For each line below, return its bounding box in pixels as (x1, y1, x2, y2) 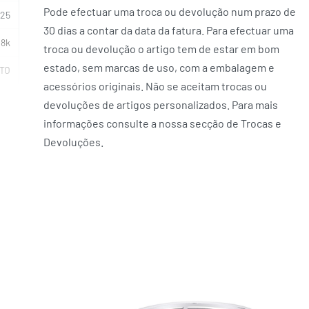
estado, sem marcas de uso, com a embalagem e (43, 61, 275, 74)
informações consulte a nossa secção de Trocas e (43, 117, 282, 130)
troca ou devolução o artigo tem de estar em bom (43, 42, 280, 56)
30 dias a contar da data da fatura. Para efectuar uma (43, 23, 295, 37)
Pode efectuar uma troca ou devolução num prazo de (43, 5, 297, 19)
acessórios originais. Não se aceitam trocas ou (43, 79, 268, 93)
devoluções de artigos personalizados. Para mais (43, 98, 279, 112)
